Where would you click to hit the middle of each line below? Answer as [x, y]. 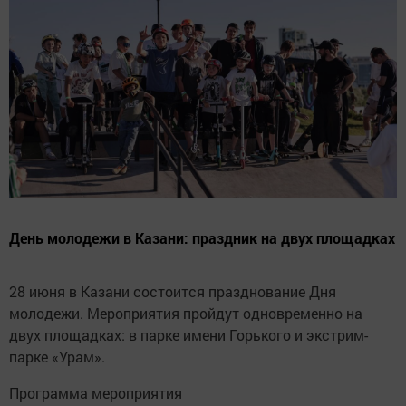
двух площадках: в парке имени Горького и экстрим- [188, 335]
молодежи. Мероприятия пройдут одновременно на [186, 314]
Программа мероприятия [99, 393]
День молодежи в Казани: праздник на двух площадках [202, 238]
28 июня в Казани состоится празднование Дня [173, 292]
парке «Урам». [61, 357]
